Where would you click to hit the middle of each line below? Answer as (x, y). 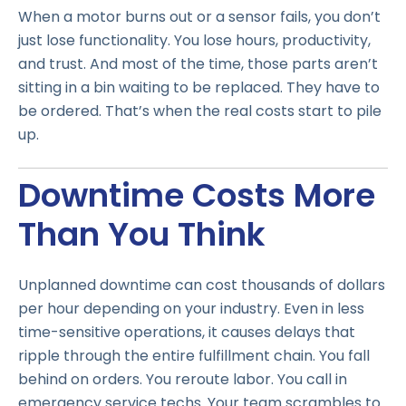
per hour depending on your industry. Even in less (191, 309)
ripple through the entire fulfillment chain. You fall (194, 356)
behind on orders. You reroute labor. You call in (183, 380)
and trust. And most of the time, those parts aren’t (198, 64)
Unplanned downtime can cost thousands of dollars (202, 285)
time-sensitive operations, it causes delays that (187, 333)
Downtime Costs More (197, 195)
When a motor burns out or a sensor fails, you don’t (199, 17)
